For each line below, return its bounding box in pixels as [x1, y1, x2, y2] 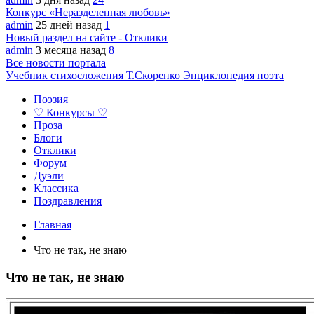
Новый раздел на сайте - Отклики [6, 32, 168, 43]
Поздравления [34, 195, 102, 207]
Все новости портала [6, 57, 106, 69]
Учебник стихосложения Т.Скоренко [6, 69, 183, 81]
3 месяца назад [36, 44, 109, 56]
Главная [34, 219, 71, 231]
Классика [34, 182, 78, 194]
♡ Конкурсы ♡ [34, 107, 107, 118]
